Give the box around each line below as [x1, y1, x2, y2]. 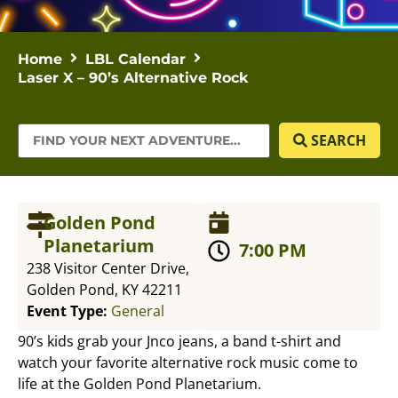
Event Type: [27, 301, 111, 322]
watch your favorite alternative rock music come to [18, 353, 358, 373]
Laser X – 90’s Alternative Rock [18, 69, 248, 87]
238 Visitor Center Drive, [27, 259, 189, 279]
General [111, 301, 164, 322]
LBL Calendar [85, 51, 186, 68]
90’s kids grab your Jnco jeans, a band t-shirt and [18, 331, 341, 352]
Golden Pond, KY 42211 [27, 280, 182, 300]
